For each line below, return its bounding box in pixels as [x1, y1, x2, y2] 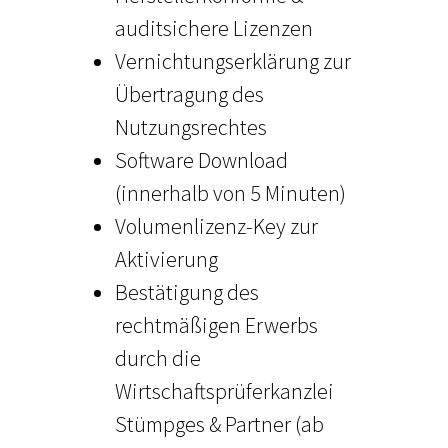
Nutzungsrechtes [114, 112, 267, 141]
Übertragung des [114, 79, 264, 108]
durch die [114, 343, 201, 372]
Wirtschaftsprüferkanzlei [114, 376, 334, 405]
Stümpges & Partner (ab [114, 409, 324, 438]
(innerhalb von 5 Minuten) [114, 178, 346, 207]
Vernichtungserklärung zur [114, 46, 351, 75]
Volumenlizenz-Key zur [114, 211, 318, 240]
